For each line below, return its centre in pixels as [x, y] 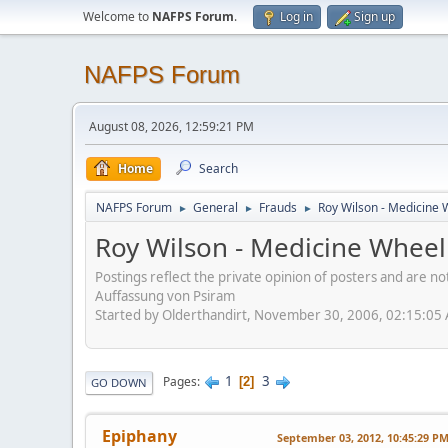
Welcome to [117, 16]
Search [218, 168]
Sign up [374, 16]
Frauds [278, 207]
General [215, 207]
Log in [296, 16]
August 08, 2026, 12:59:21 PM [171, 126]
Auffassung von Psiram [165, 295]
